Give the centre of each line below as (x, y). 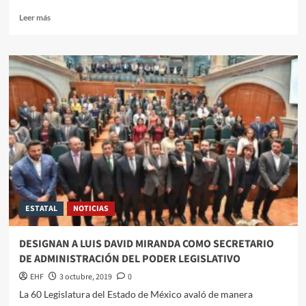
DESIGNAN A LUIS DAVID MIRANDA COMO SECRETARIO (146, 244)
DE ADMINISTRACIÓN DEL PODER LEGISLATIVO (129, 259)
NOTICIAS (91, 209)
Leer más (34, 18)
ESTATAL (41, 209)
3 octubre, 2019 (85, 277)
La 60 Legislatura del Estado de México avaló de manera (136, 294)
